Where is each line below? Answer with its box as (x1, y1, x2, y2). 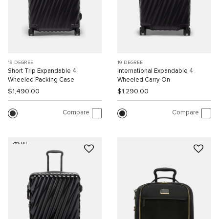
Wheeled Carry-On (117, 76, 170, 83)
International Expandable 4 (117, 67, 193, 74)
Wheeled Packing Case (8, 76, 74, 83)
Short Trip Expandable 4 (8, 67, 76, 74)
